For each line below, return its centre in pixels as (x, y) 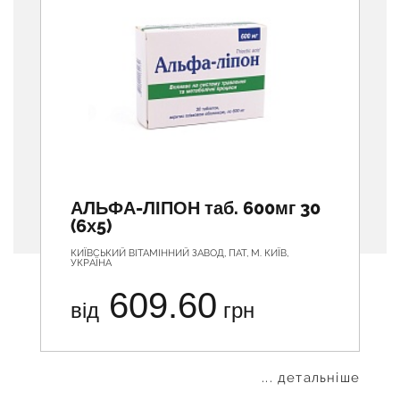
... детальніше (311, 377)
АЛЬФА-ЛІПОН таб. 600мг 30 (196, 208)
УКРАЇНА (91, 262)
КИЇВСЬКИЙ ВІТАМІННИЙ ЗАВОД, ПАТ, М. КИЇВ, (179, 253)
